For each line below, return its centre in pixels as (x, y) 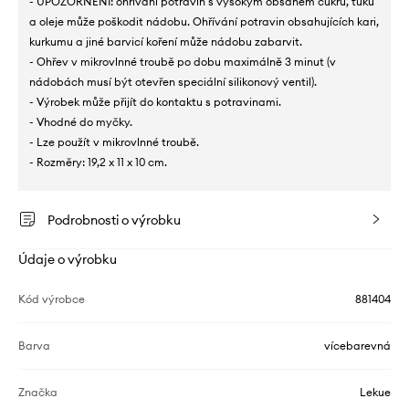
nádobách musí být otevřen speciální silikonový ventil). (173, 82)
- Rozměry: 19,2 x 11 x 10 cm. (98, 163)
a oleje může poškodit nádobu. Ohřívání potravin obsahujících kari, (204, 22)
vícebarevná (357, 346)
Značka (38, 393)
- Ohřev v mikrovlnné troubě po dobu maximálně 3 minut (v (183, 62)
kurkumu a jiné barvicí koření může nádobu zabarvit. (166, 42)
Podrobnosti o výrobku (114, 220)
